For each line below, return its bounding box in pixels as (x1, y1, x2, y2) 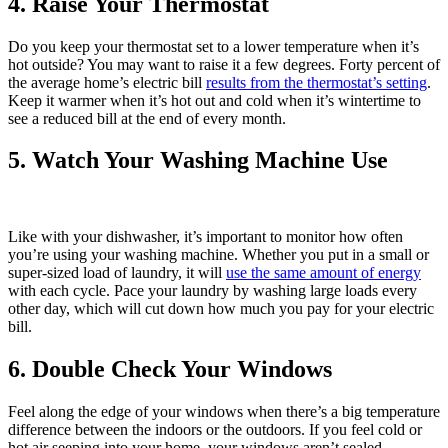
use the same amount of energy (226, 264, 421, 282)
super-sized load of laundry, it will (8, 264, 226, 282)
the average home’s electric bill (8, 73, 206, 91)
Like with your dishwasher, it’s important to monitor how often (8, 228, 403, 246)
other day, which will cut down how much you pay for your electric (8, 300, 434, 318)
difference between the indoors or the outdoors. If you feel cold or (8, 421, 422, 439)
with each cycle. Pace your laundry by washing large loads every (8, 282, 417, 300)
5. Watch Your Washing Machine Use (8, 147, 388, 174)
